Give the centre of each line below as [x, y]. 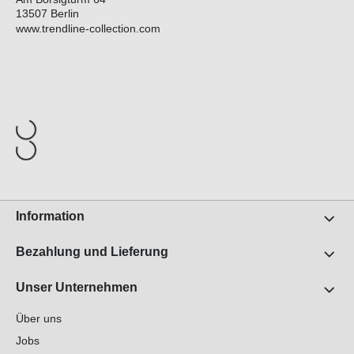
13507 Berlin [47, 14]
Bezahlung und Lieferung [92, 252]
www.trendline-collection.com [88, 29]
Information [50, 217]
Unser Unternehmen [77, 288]
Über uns [39, 319]
